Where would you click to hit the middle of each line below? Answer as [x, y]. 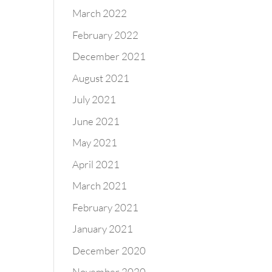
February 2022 [106, 35]
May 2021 [95, 142]
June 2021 [96, 121]
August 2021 [101, 78]
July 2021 [94, 99]
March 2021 [100, 185]
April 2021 [96, 164]
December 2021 [109, 56]
